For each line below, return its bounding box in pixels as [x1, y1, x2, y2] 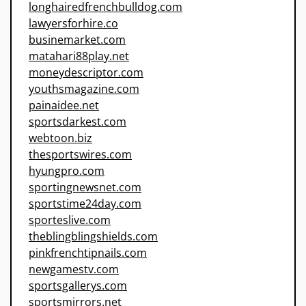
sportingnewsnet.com [29, 180, 141, 195]
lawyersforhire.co [29, 16, 118, 31]
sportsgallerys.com [29, 278, 127, 294]
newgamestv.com [29, 262, 119, 277]
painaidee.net [29, 98, 99, 113]
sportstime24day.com [29, 196, 141, 212]
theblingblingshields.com [29, 229, 158, 245]
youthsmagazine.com [29, 81, 139, 97]
